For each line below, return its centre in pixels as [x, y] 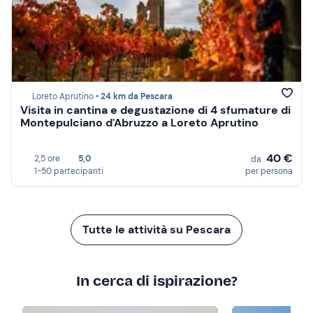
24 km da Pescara [137, 97]
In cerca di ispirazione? [156, 281]
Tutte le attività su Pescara [156, 230]
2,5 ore [47, 159]
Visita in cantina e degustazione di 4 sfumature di [155, 110]
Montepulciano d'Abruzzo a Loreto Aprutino [139, 123]
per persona [269, 171]
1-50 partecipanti [69, 171]
